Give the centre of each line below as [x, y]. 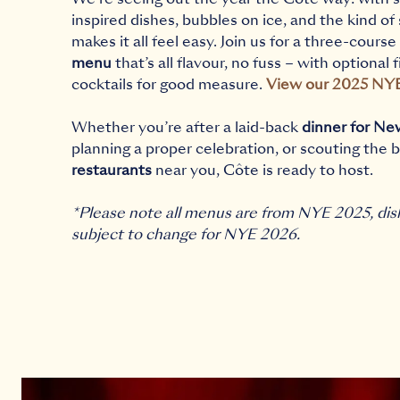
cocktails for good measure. [169, 84]
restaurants [112, 170]
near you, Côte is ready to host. [264, 170]
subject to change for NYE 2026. [186, 234]
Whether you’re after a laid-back [187, 127]
